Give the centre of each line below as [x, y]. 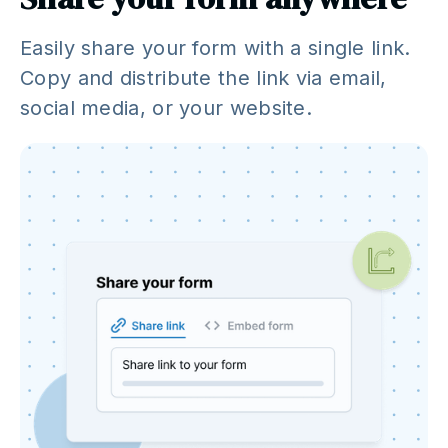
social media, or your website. [166, 107]
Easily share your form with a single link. [215, 47]
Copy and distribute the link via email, [203, 77]
